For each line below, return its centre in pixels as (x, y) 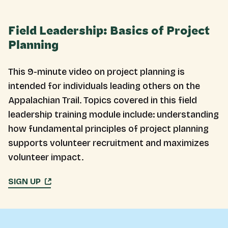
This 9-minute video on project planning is (96, 72)
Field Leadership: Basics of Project (109, 31)
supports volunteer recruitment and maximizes (109, 143)
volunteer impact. (46, 157)
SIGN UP (24, 181)
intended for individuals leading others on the (104, 86)
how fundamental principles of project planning (108, 129)
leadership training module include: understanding (113, 115)
